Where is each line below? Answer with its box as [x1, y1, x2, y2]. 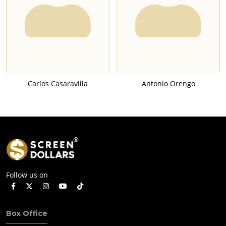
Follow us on [6, 169, 48, 180]
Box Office [6, 208, 47, 218]
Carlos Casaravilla [28, 79, 88, 89]
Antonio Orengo [141, 79, 195, 89]
